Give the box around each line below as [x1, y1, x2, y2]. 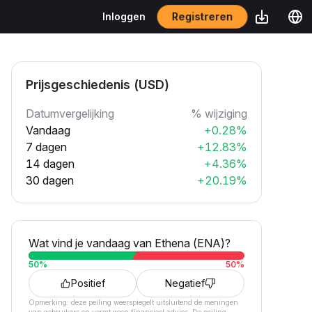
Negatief [165, 277, 205, 289]
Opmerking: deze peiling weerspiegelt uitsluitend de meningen [29, 298, 238, 306]
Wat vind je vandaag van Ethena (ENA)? [29, 236, 231, 250]
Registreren [173, 10, 231, 22]
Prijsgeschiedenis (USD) [26, 77, 169, 92]
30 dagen [26, 173, 74, 187]
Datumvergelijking [26, 107, 114, 120]
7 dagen [26, 140, 67, 154]
